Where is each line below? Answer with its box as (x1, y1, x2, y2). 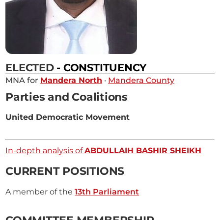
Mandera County (108, 75, 175, 85)
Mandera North (40, 75, 103, 85)
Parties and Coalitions (5, 89, 128, 104)
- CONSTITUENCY (56, 61, 147, 74)
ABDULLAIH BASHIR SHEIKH (84, 145, 202, 155)
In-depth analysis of (5, 145, 85, 155)
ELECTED (5, 61, 57, 74)
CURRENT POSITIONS (5, 164, 125, 178)
